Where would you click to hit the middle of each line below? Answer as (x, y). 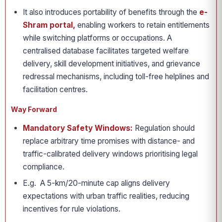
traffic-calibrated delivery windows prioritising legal (110, 154)
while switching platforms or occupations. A (97, 38)
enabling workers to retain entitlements (142, 25)
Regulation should (164, 128)
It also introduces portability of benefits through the (110, 12)
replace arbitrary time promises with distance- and (109, 141)
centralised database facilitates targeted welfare (106, 51)
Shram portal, (49, 25)
